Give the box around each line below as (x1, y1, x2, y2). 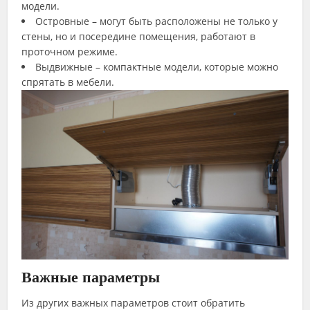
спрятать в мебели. (21, 75, 115, 89)
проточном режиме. (21, 44, 118, 58)
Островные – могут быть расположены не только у (35, 14, 278, 28)
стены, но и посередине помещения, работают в (21, 29, 256, 43)
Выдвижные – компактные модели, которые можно (35, 60, 279, 73)
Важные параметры (21, 268, 161, 286)
